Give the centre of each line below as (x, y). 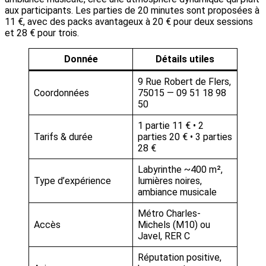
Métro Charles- (169, 214)
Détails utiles (185, 59)
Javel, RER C (164, 236)
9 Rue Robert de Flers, (184, 82)
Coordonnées (61, 93)
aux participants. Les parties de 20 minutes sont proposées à (132, 11)
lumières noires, (170, 181)
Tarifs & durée (63, 137)
